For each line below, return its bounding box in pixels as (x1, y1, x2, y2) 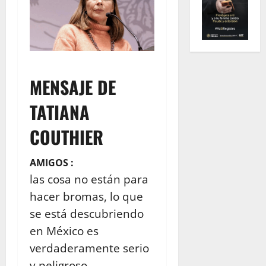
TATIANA (30, 98, 90, 125)
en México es (30, 223, 99, 238)
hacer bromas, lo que (30, 188, 143, 204)
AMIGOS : (30, 156, 74, 169)
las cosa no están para (30, 171, 148, 186)
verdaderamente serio (30, 240, 149, 255)
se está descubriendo (30, 205, 144, 221)
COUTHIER (30, 123, 103, 150)
